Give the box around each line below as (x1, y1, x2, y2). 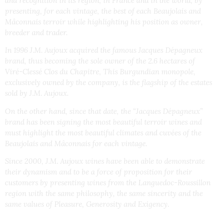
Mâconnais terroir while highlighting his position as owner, (5, 17, 203, 26)
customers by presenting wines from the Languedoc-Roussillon (5, 178, 211, 188)
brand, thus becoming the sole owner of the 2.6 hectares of (5, 56, 195, 66)
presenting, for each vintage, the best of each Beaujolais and (5, 6, 201, 16)
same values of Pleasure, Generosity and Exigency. (5, 199, 169, 209)
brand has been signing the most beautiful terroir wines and (5, 117, 202, 127)
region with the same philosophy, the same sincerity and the (5, 189, 203, 198)
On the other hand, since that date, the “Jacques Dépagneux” (5, 106, 203, 116)
